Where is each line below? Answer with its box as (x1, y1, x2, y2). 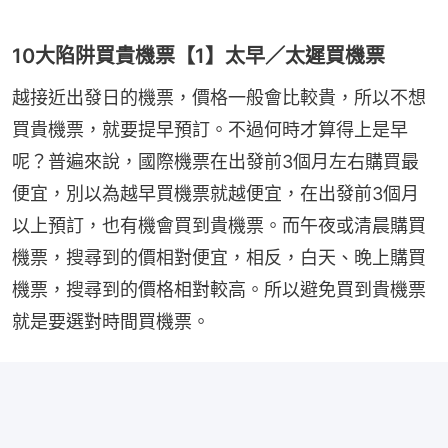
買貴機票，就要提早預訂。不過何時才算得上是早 (12, 118, 408, 140)
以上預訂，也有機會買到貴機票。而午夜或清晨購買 (12, 214, 426, 236)
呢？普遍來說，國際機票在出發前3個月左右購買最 (12, 150, 419, 172)
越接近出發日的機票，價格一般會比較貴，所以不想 (12, 86, 426, 108)
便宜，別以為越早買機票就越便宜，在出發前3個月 (12, 182, 419, 204)
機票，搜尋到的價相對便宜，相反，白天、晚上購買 (12, 246, 426, 268)
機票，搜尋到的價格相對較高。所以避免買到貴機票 (12, 278, 426, 300)
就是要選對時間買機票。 (12, 310, 210, 332)
